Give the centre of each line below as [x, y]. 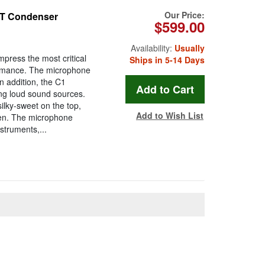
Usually [190, 48]
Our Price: [185, 15]
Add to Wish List [170, 116]
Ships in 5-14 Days [167, 60]
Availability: [153, 48]
